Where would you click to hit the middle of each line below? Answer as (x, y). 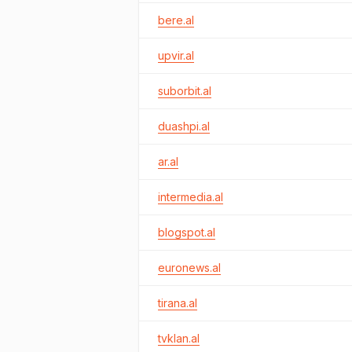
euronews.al (189, 268)
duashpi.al (184, 126)
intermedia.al (191, 197)
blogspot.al (187, 232)
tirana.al (178, 303)
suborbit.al (185, 91)
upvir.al (176, 55)
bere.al (176, 20)
